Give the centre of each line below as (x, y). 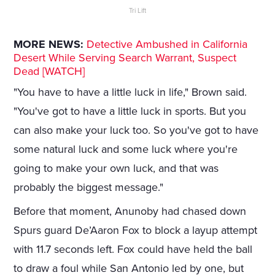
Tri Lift (137, 11)
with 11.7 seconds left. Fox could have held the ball (133, 250)
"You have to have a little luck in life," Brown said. (130, 92)
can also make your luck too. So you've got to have (136, 130)
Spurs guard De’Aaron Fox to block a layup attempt (136, 230)
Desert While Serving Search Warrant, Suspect (125, 58)
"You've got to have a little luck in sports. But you (130, 111)
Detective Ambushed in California (167, 45)
